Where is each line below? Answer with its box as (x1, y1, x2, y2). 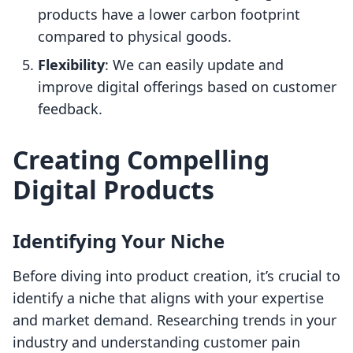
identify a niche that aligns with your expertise (13, 288, 324, 308)
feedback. (38, 99, 102, 119)
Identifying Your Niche (13, 228, 225, 255)
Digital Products (13, 173, 214, 207)
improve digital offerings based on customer (38, 77, 336, 97)
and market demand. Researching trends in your (13, 310, 336, 330)
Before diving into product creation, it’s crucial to (13, 266, 340, 286)
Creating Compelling (13, 143, 269, 177)
